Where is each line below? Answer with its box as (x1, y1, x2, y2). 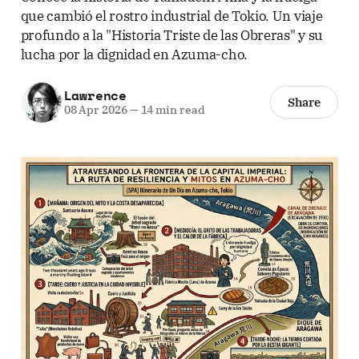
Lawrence (63, 86, 127, 106)
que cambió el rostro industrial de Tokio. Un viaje (20, 6, 323, 25)
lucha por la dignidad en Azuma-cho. (20, 44, 248, 63)
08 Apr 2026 (63, 103, 127, 118)
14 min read (138, 103, 205, 118)
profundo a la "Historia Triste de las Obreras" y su (20, 25, 323, 44)
